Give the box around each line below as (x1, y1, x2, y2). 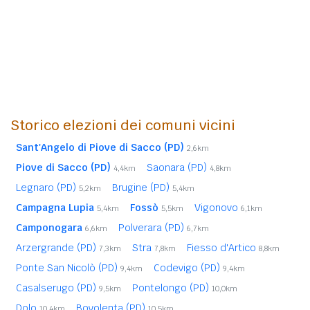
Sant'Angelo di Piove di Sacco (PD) (16, 140, 184, 154)
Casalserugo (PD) (16, 281, 99, 294)
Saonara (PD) (147, 161, 210, 174)
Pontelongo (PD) (132, 281, 212, 294)
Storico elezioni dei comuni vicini (10, 116, 235, 134)
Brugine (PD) (112, 181, 172, 194)
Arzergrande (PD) (16, 241, 99, 254)
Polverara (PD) (118, 221, 187, 234)
